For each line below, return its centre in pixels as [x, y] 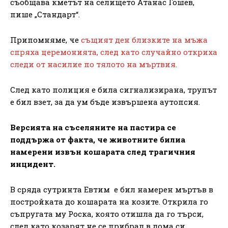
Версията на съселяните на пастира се [93, 127]
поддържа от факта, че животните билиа [98, 139]
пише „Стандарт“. [45, 14]
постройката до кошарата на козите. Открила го [109, 201]
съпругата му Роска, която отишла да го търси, [107, 213]
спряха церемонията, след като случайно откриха [114, 52]
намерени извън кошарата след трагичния [103, 151]
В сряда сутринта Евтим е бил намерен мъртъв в [112, 189]
